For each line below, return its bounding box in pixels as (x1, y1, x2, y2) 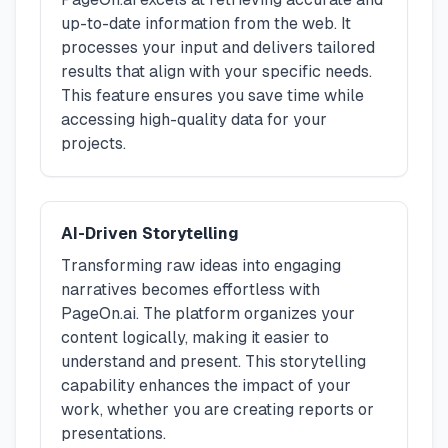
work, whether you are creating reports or (61, 399, 374, 419)
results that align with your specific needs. (61, 61, 372, 81)
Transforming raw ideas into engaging (61, 255, 341, 275)
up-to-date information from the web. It (61, 13, 351, 33)
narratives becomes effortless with (61, 279, 320, 299)
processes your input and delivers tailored (61, 37, 375, 57)
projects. (61, 133, 126, 153)
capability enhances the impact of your (61, 375, 351, 395)
